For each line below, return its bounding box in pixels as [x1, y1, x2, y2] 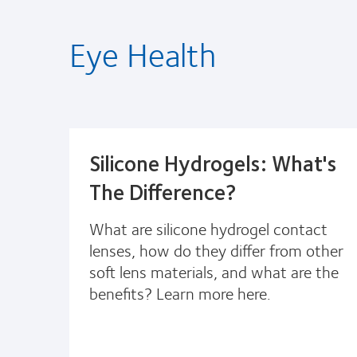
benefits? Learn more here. [89, 279, 271, 306]
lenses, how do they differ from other [89, 236, 343, 263]
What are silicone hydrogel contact [89, 214, 328, 241]
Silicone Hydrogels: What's [89, 145, 336, 179]
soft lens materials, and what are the [89, 257, 339, 284]
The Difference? [89, 174, 237, 208]
